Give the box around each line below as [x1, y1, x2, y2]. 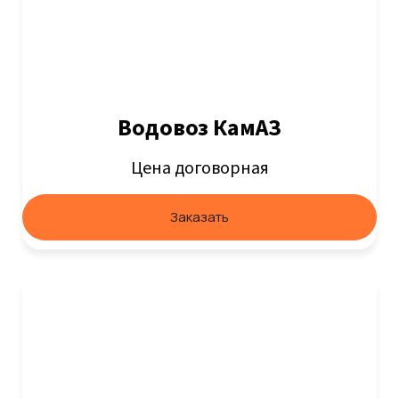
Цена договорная [130, 155, 269, 181]
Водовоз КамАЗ [118, 110, 281, 144]
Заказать [170, 207, 229, 226]
